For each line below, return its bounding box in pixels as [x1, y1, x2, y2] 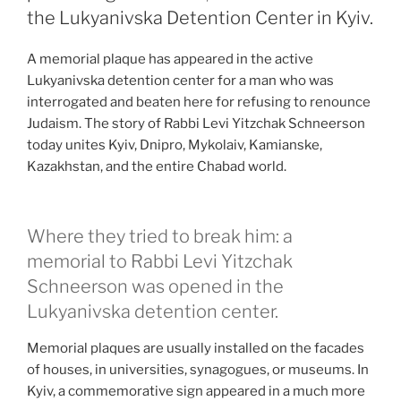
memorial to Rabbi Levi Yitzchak [27, 251, 293, 273]
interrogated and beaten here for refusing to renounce [27, 93, 371, 110]
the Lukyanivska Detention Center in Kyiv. [27, 6, 373, 29]
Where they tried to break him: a [27, 226, 293, 248]
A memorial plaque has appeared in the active [27, 50, 313, 67]
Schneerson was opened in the [27, 276, 284, 298]
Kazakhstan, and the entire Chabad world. [27, 158, 286, 175]
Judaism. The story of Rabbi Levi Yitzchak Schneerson [27, 115, 365, 132]
